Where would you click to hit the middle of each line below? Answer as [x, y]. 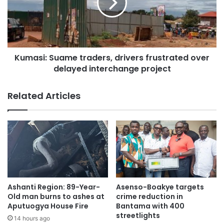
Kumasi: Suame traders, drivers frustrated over [112, 58]
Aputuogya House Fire [48, 206]
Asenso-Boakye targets [160, 187]
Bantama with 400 [150, 206]
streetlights [138, 215]
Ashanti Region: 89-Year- [54, 187]
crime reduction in [149, 196]
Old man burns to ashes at [56, 196]
